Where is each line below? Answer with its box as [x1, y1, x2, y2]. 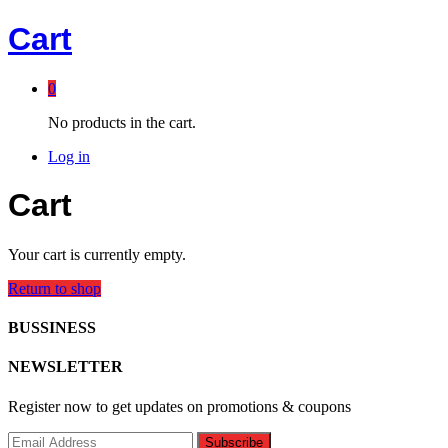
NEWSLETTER [8, 358, 123, 376]
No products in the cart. [48, 113, 196, 131]
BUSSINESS [8, 319, 96, 337]
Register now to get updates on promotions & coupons [8, 397, 351, 415]
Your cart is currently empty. [8, 245, 186, 263]
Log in [48, 147, 90, 165]
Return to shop [8, 279, 101, 297]
